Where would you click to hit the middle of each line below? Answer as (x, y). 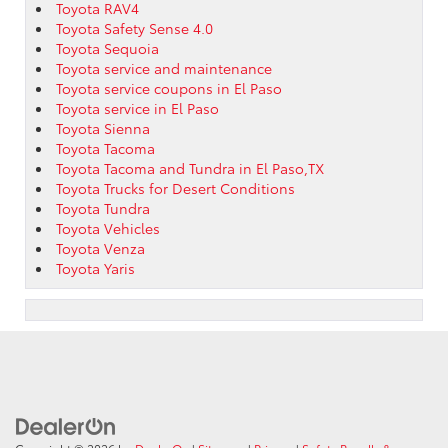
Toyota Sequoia (107, 47)
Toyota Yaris (95, 267)
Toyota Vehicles (108, 227)
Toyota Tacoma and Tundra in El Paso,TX (190, 167)
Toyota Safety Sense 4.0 (134, 27)
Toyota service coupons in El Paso (169, 87)
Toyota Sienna (103, 127)
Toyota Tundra (103, 207)
